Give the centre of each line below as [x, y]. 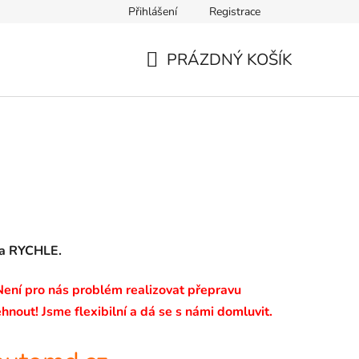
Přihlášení [153, 12]
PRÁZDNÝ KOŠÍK [230, 59]
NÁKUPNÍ [182, 79]
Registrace [235, 12]
